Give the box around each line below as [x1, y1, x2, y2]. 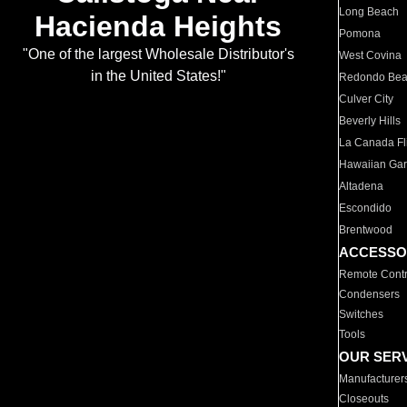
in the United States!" [90, 68, 226, 84]
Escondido [339, 202, 392, 214]
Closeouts [339, 392, 390, 405]
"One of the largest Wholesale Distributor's [22, 46, 294, 63]
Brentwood [339, 223, 393, 236]
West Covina [339, 49, 402, 62]
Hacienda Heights [35, 10, 282, 44]
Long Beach [339, 5, 400, 18]
